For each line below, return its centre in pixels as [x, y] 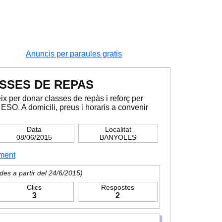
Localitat [118, 129]
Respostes [118, 187]
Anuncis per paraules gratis [74, 54]
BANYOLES [118, 137]
